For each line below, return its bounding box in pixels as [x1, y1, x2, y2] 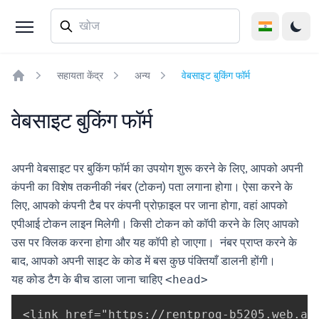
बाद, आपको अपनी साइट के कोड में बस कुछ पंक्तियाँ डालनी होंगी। [11, 253, 276, 268]
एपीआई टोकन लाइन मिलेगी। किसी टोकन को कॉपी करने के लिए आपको [11, 216, 299, 231]
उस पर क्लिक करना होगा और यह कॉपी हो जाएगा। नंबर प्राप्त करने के [11, 235, 297, 250]
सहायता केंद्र [57, 69, 103, 82]
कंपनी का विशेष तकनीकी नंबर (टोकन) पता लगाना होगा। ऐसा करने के [11, 179, 293, 194]
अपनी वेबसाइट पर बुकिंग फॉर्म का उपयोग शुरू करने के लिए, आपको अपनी [11, 161, 303, 176]
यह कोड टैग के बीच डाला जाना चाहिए [11, 272, 165, 287]
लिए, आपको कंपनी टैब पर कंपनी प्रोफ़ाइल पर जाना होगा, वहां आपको [11, 198, 288, 213]
